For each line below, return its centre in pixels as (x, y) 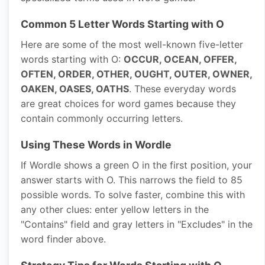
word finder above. (63, 239)
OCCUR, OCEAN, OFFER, (180, 59)
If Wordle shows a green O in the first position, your (136, 165)
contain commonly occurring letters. (102, 118)
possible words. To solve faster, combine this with (133, 195)
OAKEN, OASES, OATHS (75, 89)
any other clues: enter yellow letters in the (115, 209)
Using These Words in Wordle (96, 145)
